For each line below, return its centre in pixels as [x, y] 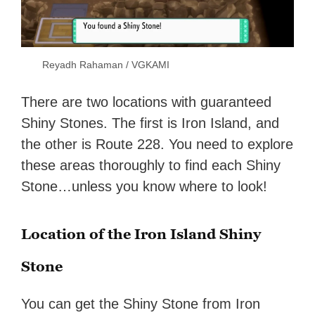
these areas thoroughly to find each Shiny [151, 166]
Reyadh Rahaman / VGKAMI [106, 65]
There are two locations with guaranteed [147, 102]
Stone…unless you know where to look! [144, 187]
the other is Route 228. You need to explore [157, 144]
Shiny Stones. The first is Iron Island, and [150, 123]
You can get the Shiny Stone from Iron [141, 304]
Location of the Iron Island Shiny [141, 234]
